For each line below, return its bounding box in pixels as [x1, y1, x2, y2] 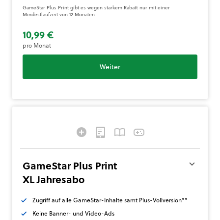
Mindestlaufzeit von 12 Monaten [23, 11, 95, 18]
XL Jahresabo [23, 172, 84, 187]
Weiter [100, 61, 120, 72]
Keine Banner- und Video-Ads [32, 209, 114, 218]
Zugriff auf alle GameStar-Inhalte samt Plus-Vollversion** [32, 195, 188, 205]
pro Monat [23, 41, 51, 50]
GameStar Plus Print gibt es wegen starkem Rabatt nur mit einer [23, 4, 170, 11]
